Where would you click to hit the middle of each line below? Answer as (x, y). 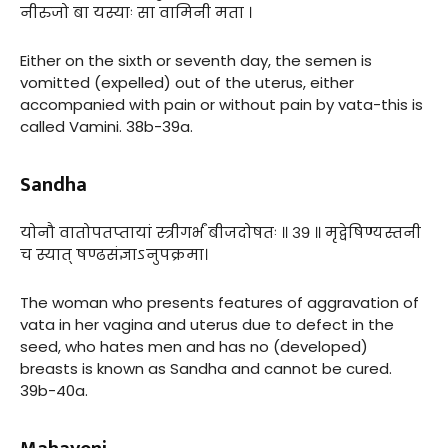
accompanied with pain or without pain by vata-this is (221, 104)
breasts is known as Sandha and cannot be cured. (206, 368)
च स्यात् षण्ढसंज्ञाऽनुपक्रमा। (114, 254)
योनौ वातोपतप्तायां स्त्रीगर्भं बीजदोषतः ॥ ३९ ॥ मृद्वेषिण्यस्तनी (220, 232)
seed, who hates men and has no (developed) (194, 346)
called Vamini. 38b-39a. (106, 126)
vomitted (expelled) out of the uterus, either (187, 82)
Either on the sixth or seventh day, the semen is (196, 60)
